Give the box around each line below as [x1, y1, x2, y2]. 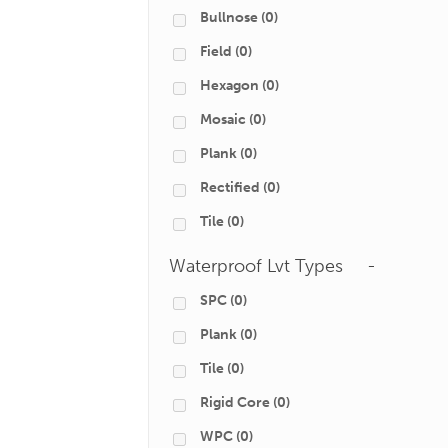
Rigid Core [200, 394, 270, 411]
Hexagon [200, 77, 259, 94]
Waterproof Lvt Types [169, 255, 343, 277]
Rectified [200, 179, 260, 196]
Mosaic [200, 111, 246, 128]
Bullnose [200, 9, 258, 26]
